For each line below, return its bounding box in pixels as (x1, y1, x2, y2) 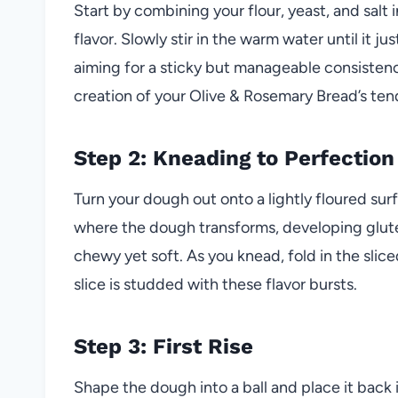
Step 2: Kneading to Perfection (74, 145, 394, 171)
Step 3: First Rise (74, 333, 253, 359)
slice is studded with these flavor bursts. (74, 274, 357, 294)
